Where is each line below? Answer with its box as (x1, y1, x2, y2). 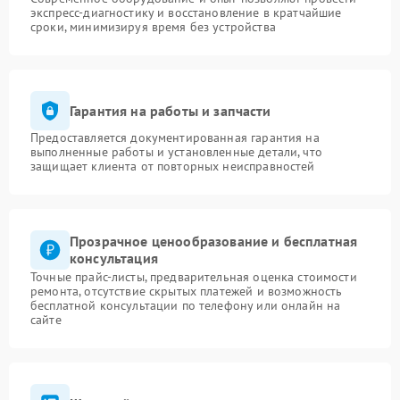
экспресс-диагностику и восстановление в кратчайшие (30, 4, 342, 21)
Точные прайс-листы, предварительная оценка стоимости (30, 269, 357, 285)
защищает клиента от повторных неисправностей (30, 158, 315, 174)
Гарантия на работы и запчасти (70, 101, 271, 120)
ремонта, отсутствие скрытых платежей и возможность (30, 283, 343, 299)
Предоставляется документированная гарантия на (30, 129, 320, 146)
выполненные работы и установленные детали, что (30, 144, 322, 160)
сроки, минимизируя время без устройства (30, 19, 276, 35)
